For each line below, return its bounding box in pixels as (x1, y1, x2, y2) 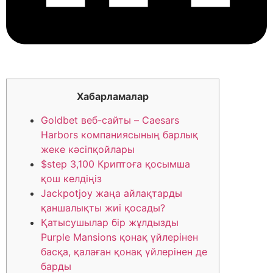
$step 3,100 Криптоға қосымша (41, 157, 190, 170)
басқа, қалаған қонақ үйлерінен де (41, 245, 207, 258)
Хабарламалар (77, 90, 149, 103)
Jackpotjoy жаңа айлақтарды (41, 186, 182, 199)
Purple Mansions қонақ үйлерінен (41, 230, 198, 243)
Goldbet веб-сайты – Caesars (41, 113, 179, 126)
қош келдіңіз (41, 172, 102, 185)
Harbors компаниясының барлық (41, 128, 198, 141)
